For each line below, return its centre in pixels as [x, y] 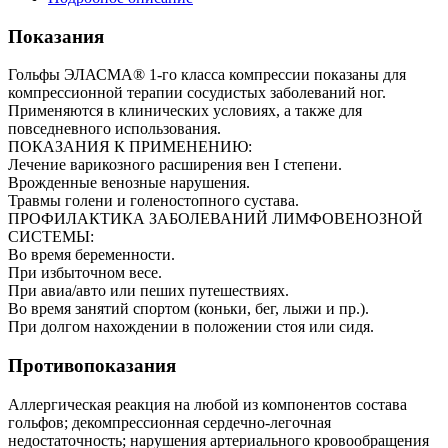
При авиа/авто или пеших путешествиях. [148, 291]
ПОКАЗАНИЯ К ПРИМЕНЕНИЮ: [130, 147]
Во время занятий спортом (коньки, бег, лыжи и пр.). [188, 309]
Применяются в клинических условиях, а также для [185, 111]
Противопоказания [92, 366]
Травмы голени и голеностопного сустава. [153, 201]
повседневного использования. [114, 129]
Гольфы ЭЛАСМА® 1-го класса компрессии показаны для [207, 75]
